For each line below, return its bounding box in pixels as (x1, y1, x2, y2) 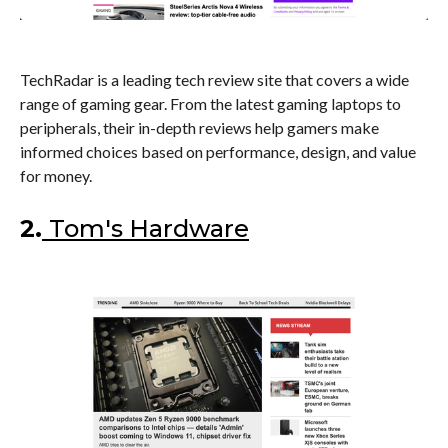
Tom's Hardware (49, 213, 249, 243)
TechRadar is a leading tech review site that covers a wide (20, 69, 409, 89)
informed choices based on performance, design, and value (20, 141, 416, 161)
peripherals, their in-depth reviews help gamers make (20, 117, 379, 137)
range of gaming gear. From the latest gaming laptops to (20, 93, 401, 113)
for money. (20, 165, 92, 185)
